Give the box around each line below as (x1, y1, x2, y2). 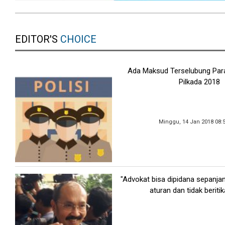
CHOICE (60, 33, 96, 45)
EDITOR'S (15, 33, 60, 45)
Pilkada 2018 (179, 77, 220, 86)
